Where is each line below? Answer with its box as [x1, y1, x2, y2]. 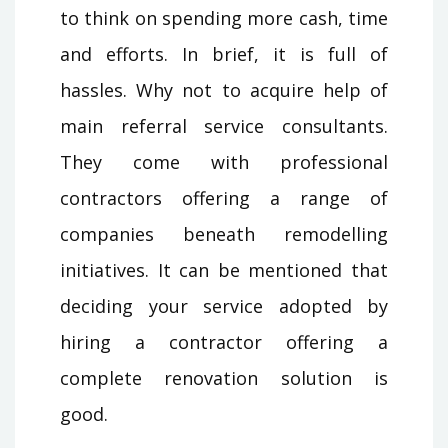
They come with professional [60, 149, 388, 174]
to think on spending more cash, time [60, 5, 388, 30]
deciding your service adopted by [60, 293, 388, 318]
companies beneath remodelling [60, 221, 388, 246]
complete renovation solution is [60, 365, 388, 390]
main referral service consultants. [60, 113, 388, 138]
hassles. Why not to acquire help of [60, 77, 388, 102]
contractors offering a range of [60, 185, 388, 210]
